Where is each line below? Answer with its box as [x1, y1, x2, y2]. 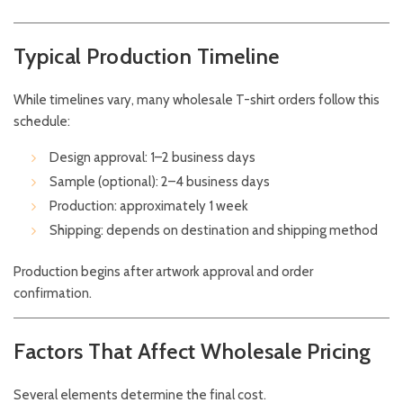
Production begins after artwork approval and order [13, 264, 313, 281]
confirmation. [13, 285, 92, 302]
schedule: [13, 113, 70, 130]
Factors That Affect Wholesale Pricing [13, 338, 372, 365]
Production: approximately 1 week [49, 198, 248, 215]
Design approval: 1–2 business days [49, 149, 255, 166]
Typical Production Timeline [13, 43, 280, 70]
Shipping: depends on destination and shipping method [49, 222, 378, 239]
